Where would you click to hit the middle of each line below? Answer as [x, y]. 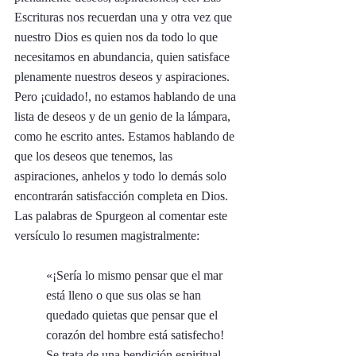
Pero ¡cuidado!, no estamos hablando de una [127, 96]
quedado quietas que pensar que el [133, 315]
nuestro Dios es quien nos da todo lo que [118, 37]
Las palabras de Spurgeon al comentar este [122, 215]
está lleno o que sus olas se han [125, 295]
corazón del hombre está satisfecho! [137, 335]
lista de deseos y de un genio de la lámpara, [124, 116]
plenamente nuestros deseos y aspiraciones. [124, 76]
